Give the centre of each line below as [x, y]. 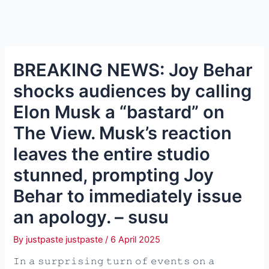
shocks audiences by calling [133, 91]
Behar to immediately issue [128, 196]
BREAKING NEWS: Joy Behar [133, 70]
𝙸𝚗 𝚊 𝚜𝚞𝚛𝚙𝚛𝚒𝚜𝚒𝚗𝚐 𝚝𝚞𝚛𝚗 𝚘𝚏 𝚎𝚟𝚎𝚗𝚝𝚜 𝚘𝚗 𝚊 [114, 261]
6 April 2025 [136, 239]
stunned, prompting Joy [114, 175]
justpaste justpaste [66, 239]
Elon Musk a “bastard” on [119, 112]
